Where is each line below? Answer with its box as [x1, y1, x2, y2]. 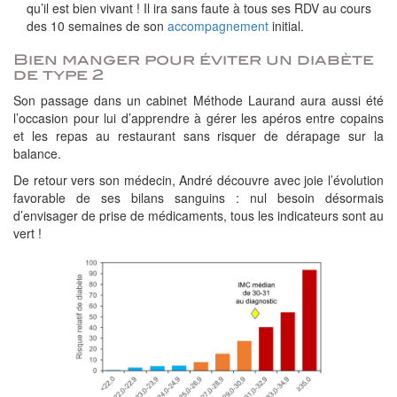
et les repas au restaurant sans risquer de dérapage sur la [13, 127, 384, 144]
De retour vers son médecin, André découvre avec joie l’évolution [13, 171, 384, 189]
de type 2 [13, 66, 104, 83]
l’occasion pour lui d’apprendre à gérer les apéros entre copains [13, 109, 384, 127]
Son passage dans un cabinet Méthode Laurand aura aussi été [13, 91, 384, 109]
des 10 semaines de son [27, 17, 167, 35]
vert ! [13, 224, 42, 242]
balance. [13, 144, 61, 162]
